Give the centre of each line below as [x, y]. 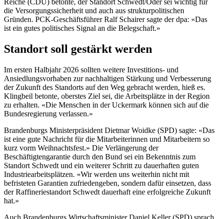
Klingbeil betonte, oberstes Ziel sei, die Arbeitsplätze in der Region [107, 96]
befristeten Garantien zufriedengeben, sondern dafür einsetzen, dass [108, 183]
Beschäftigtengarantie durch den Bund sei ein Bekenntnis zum [100, 157]
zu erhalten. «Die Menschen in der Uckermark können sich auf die [106, 105]
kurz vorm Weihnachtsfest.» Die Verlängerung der [81, 148]
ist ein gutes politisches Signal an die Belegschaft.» [82, 28]
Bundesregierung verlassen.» [48, 114]
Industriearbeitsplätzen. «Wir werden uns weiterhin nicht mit [97, 174]
